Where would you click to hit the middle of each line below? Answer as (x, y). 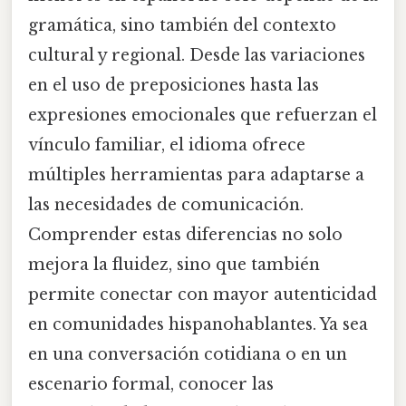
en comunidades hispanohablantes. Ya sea (198, 325)
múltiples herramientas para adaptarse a (196, 175)
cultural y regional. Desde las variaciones (197, 56)
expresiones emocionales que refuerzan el (203, 116)
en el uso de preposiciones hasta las (174, 86)
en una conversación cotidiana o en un (188, 355)
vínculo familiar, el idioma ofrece (167, 145)
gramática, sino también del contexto (182, 26)
